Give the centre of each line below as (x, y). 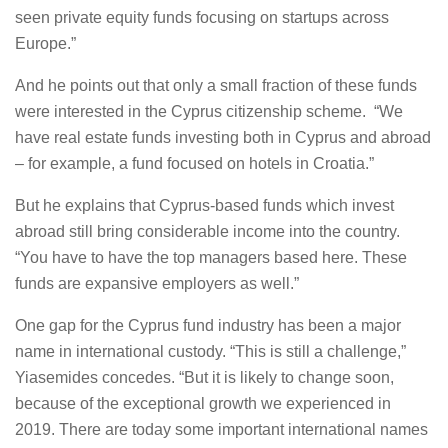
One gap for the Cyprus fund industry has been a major (208, 325)
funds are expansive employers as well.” (157, 283)
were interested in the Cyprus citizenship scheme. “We (209, 111)
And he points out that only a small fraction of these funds (216, 85)
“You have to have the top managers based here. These (211, 257)
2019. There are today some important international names (221, 429)
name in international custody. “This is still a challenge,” (210, 351)
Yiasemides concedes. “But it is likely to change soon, (204, 377)
